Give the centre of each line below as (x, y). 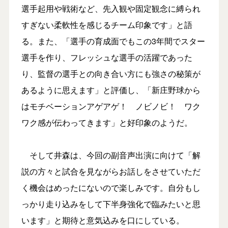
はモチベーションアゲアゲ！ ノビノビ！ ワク (111, 106)
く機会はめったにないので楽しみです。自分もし (111, 187)
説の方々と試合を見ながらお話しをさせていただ (111, 171)
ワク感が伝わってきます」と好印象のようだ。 (107, 122)
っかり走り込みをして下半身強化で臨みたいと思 (111, 204)
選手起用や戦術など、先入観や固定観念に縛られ (111, 8)
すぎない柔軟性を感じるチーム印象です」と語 (107, 24)
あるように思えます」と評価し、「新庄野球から (111, 90)
